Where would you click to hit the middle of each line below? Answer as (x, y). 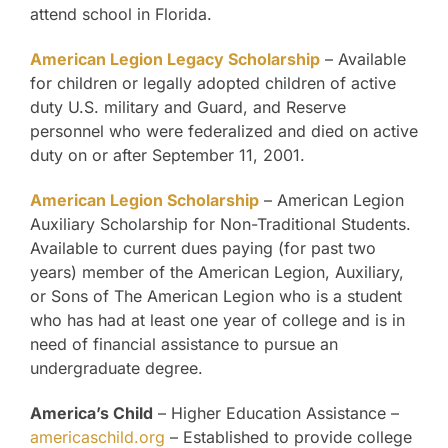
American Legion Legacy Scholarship (175, 59)
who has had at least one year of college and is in (217, 320)
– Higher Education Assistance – (276, 413)
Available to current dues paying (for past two (203, 248)
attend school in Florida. (121, 14)
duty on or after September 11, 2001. (167, 155)
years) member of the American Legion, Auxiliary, (217, 272)
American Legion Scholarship (144, 200)
